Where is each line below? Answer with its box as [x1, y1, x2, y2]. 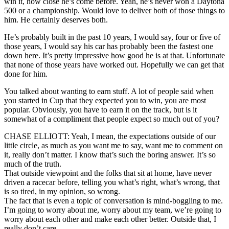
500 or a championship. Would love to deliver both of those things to [4, 6, 225, 15]
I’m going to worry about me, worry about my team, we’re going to [4, 205, 221, 214]
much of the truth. [4, 159, 61, 168]
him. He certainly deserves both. [4, 15, 108, 24]
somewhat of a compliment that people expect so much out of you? [4, 114, 219, 123]
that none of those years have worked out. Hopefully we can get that [4, 60, 224, 69]
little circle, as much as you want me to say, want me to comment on [4, 141, 223, 150]
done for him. [4, 69, 48, 78]
